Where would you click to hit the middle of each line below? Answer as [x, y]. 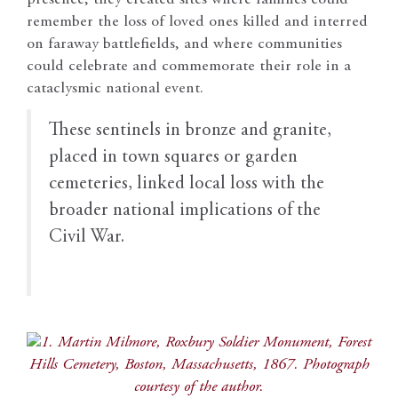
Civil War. [87, 237]
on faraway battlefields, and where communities [184, 44]
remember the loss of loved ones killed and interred [197, 22]
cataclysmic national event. [115, 88]
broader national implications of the [185, 211]
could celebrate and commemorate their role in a [189, 66]
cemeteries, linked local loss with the [187, 184]
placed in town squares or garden [173, 157]
